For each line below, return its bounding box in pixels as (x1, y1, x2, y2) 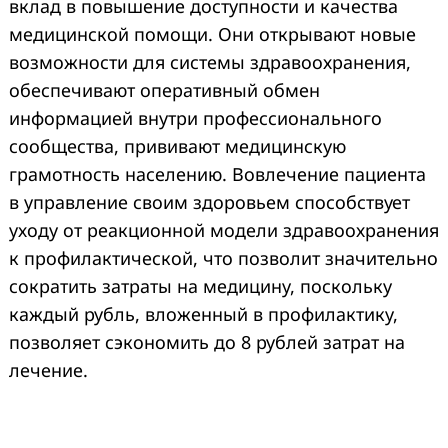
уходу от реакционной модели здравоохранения (9, 217, 439, 242)
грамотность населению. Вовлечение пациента (9, 161, 426, 186)
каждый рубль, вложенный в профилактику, (9, 301, 398, 326)
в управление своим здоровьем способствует (9, 189, 410, 214)
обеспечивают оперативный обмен (9, 77, 320, 102)
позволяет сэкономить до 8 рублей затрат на (9, 329, 405, 354)
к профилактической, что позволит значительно (9, 245, 438, 270)
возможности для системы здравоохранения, (9, 49, 411, 74)
